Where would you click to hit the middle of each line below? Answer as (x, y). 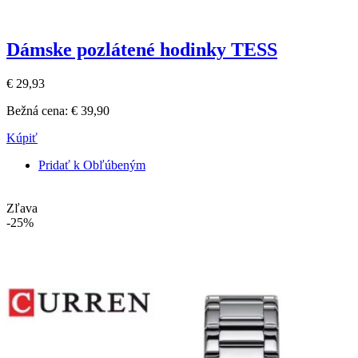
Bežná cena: (37, 110)
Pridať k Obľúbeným (92, 165)
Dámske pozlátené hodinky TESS (142, 49)
